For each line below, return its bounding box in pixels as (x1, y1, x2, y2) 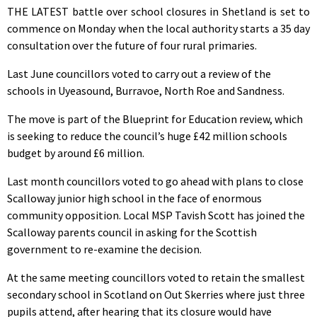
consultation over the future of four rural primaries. (7, 38, 257, 52)
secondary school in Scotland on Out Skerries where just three (7, 287, 305, 301)
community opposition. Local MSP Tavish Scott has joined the (7, 207, 305, 222)
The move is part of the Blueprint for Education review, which (7, 111, 303, 126)
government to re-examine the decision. (7, 241, 202, 256)
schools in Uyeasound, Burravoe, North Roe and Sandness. (7, 83, 284, 98)
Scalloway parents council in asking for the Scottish (7, 224, 257, 239)
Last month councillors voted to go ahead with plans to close (7, 173, 304, 188)
